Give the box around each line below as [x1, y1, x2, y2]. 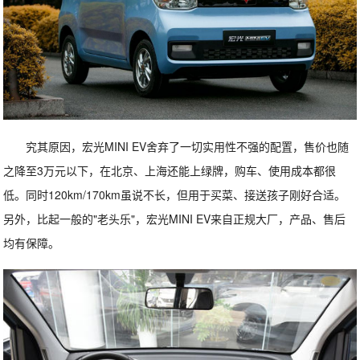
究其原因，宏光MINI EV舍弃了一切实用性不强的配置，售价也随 [26, 138, 350, 155]
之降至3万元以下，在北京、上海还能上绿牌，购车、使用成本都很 [3, 162, 337, 179]
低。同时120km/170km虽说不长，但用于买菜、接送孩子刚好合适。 [3, 186, 346, 203]
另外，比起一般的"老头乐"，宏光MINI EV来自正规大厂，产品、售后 [3, 211, 346, 227]
